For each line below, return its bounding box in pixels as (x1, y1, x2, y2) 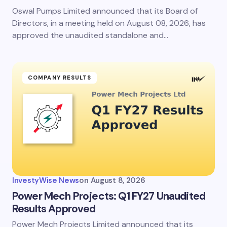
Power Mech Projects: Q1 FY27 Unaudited (12, 188, 206, 203)
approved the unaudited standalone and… (12, 29, 168, 41)
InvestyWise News (12, 175, 80, 185)
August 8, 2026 (90, 175, 145, 185)
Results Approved (12, 201, 96, 216)
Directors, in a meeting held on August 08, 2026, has (12, 17, 206, 28)
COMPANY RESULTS (28, 73, 92, 81)
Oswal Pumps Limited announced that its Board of (12, 5, 198, 16)
